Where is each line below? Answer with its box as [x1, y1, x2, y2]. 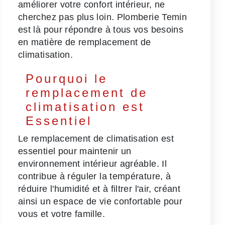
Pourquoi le [26, 72, 108, 86]
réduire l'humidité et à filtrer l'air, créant [18, 183, 181, 194]
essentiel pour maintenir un [18, 146, 132, 156]
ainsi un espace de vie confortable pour [18, 196, 183, 206]
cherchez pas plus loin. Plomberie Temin [18, 12, 187, 23]
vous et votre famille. [18, 208, 105, 219]
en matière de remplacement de [18, 37, 151, 48]
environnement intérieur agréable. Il [18, 158, 167, 169]
